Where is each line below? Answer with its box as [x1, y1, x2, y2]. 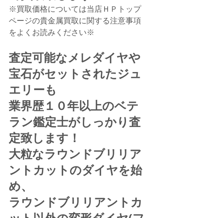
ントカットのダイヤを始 [9, 162, 142, 179]
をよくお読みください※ [9, 27, 94, 37]
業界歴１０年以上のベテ [9, 97, 139, 114]
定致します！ [9, 129, 80, 146]
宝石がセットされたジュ [9, 65, 142, 82]
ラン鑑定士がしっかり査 [9, 113, 141, 130]
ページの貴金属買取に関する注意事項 [9, 15, 141, 26]
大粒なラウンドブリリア [9, 145, 142, 163]
